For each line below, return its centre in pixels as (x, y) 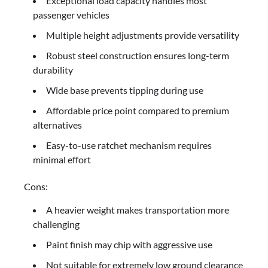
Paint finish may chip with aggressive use (129, 245)
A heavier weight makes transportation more (138, 210)
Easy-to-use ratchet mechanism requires (129, 145)
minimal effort (62, 160)
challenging (56, 224)
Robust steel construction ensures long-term (138, 56)
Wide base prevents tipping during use (125, 90)
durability (53, 70)
